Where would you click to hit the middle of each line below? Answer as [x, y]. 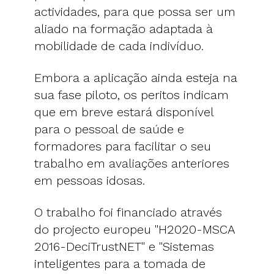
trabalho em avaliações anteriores [132, 163]
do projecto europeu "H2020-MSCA [135, 229]
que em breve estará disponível [124, 112]
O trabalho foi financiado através [128, 212]
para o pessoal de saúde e [109, 129]
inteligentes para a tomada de [120, 263]
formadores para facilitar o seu [123, 146]
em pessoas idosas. [90, 180]
